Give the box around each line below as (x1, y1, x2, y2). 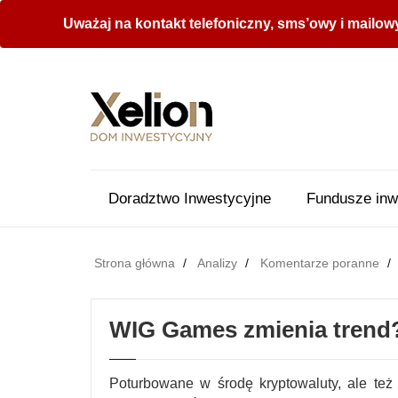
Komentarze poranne (260, 256, 379, 270)
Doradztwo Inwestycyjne (108, 190, 271, 207)
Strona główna (94, 256, 175, 270)
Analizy (197, 256, 237, 270)
